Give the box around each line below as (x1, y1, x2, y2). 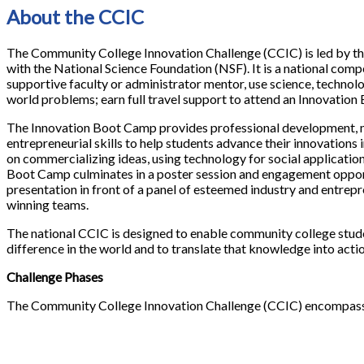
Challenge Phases (6, 268, 103, 284)
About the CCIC (6, 4, 144, 28)
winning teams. (6, 196, 89, 212)
